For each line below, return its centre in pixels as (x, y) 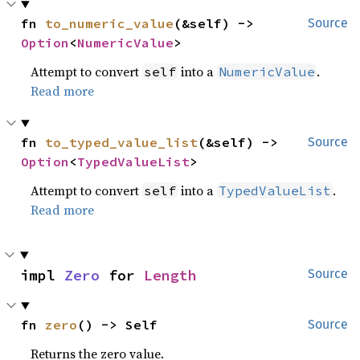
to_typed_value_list (122, 142)
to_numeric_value (110, 23)
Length (170, 275)
